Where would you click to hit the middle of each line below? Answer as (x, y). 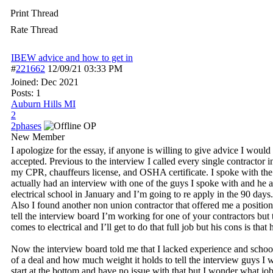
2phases (26, 126)
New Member (38, 137)
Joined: (26, 82)
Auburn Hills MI (43, 104)
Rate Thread (34, 30)
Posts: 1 (26, 93)
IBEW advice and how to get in (72, 58)
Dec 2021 (60, 82)
